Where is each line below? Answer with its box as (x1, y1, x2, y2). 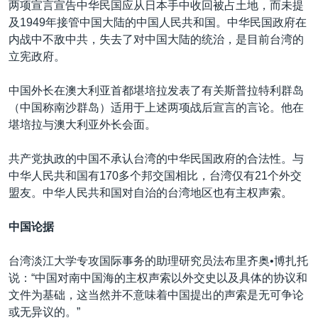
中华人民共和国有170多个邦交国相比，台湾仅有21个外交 (9, 169, 302, 182)
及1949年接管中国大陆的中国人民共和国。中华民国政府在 (9, 16, 307, 28)
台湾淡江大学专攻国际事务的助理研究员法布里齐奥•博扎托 (9, 254, 308, 267)
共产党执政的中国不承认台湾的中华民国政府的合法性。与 (9, 152, 304, 165)
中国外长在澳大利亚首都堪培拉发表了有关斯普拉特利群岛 (9, 84, 304, 97)
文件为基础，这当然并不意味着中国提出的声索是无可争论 (9, 288, 304, 301)
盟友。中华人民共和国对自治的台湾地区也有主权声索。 (9, 186, 292, 199)
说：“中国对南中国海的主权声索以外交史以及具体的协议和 (9, 271, 307, 284)
